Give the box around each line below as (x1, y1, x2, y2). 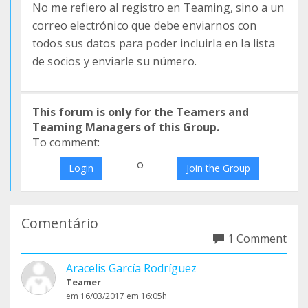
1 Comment (228, 231, 287, 246)
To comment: (32, 135, 100, 150)
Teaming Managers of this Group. (32, 120, 219, 135)
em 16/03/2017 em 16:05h (66, 290, 167, 302)
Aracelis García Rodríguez (66, 261, 197, 276)
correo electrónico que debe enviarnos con (32, 18, 257, 33)
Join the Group (186, 162, 251, 175)
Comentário (21, 214, 98, 232)
